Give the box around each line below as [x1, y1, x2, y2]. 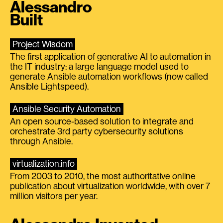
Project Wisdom [12, 39, 73, 49]
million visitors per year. [10, 191, 98, 201]
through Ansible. [10, 136, 73, 146]
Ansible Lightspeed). [10, 82, 89, 91]
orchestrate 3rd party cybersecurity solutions [10, 126, 183, 136]
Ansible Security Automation [12, 104, 121, 113]
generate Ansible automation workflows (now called [10, 72, 208, 81]
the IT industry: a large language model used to [10, 62, 189, 71]
